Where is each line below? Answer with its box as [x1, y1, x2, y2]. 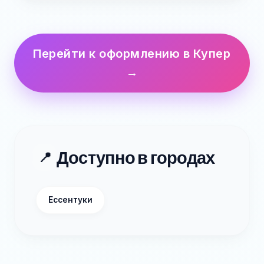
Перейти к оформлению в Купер [33, 47, 231, 61]
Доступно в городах [57, 147, 215, 168]
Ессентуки [48, 195, 93, 204]
